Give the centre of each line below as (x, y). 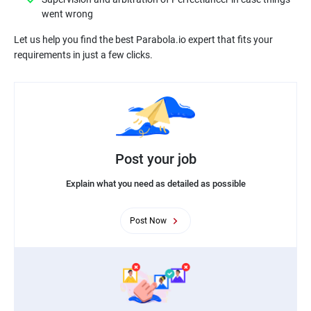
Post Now (148, 220)
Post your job (155, 159)
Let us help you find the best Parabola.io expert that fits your (143, 40)
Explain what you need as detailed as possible (155, 183)
